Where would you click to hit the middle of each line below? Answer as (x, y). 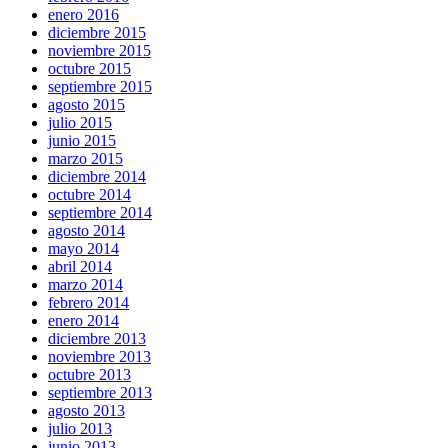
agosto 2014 (86, 231)
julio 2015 (80, 123)
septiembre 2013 (100, 393)
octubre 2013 (89, 375)
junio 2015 (82, 141)
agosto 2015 (86, 105)
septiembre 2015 (100, 87)
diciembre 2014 (97, 177)
